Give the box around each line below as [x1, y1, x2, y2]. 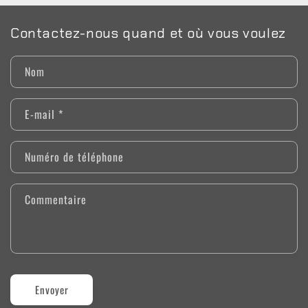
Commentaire [25, 190, 87, 208]
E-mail [25, 105, 58, 122]
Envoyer [34, 282, 69, 298]
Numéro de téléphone [25, 148, 124, 165]
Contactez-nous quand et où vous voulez [10, 23, 286, 42]
